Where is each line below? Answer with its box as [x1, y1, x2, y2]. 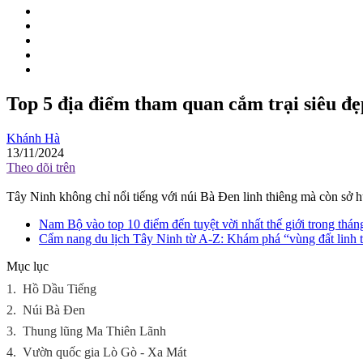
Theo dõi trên [6, 160, 75, 174]
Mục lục [6, 259, 49, 273]
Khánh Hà [6, 131, 60, 145]
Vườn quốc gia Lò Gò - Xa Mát [23, 345, 186, 359]
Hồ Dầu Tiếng [23, 282, 96, 296]
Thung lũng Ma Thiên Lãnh [23, 324, 166, 338]
